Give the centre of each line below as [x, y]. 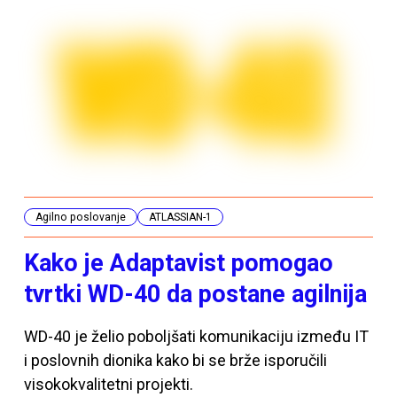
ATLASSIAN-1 [180, 218]
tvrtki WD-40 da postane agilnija [195, 295]
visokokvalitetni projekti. [108, 385]
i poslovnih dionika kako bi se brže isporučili [175, 361]
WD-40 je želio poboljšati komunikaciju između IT [196, 337]
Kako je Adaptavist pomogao [178, 264]
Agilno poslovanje [80, 218]
